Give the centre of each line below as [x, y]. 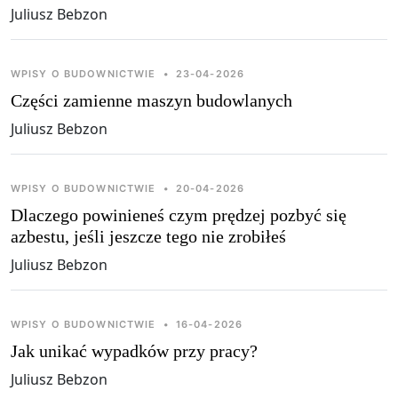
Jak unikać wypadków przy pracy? [134, 350]
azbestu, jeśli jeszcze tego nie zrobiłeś [148, 236]
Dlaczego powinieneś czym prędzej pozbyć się [179, 215]
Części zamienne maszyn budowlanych [151, 100]
